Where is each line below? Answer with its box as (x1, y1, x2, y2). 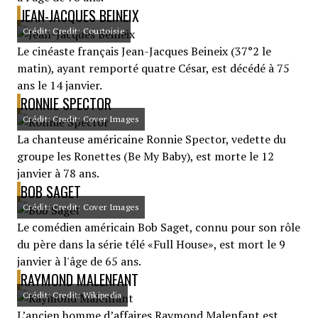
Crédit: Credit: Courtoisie (23, 26, 125, 36)
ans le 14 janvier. (17, 77, 102, 93)
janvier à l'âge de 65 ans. (17, 253, 141, 269)
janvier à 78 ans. (17, 165, 99, 181)
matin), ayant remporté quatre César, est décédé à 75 (17, 60, 290, 76)
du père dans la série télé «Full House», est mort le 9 (17, 236, 285, 252)
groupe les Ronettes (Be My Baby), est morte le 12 (17, 148, 274, 164)
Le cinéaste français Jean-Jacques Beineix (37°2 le (17, 43, 271, 59)
